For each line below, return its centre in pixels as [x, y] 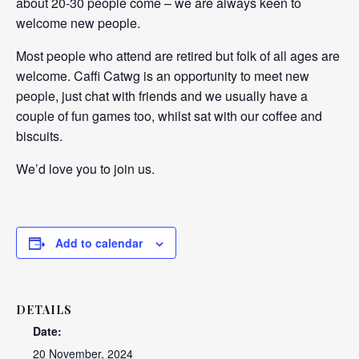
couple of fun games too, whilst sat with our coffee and [169, 116]
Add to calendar [99, 243]
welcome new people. [78, 23]
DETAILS [44, 310]
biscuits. [39, 136]
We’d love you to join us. [85, 169]
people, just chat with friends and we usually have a [162, 96]
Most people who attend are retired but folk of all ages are [178, 56]
